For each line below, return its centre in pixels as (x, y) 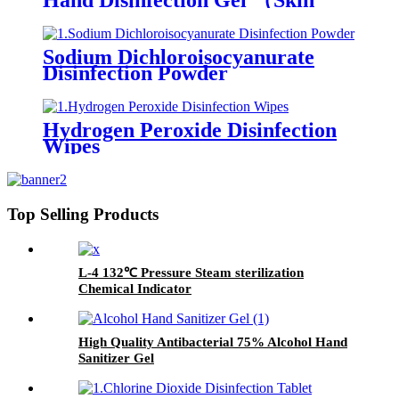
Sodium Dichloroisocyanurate (179, 57)
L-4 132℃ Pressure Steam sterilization (191, 272)
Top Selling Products (83, 214)
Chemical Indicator (135, 288)
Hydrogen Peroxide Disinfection (190, 130)
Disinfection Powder (135, 73)
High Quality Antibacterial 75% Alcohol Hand (213, 342)
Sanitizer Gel (116, 358)
